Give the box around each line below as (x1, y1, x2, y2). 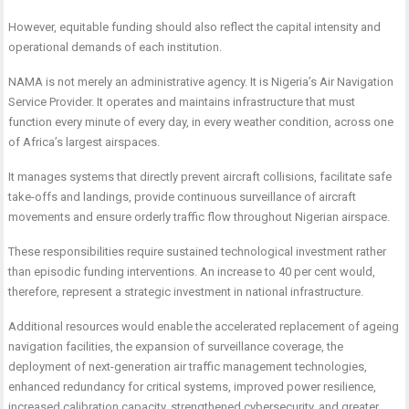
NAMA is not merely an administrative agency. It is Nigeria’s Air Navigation (8, 75, 394, 89)
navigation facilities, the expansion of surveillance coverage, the (8, 340, 344, 353)
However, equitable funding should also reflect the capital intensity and (8, 20, 382, 34)
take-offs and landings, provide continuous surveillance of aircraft (8, 190, 357, 204)
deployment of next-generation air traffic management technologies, (8, 360, 368, 373)
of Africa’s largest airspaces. (8, 135, 161, 149)
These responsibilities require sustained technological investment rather (8, 245, 387, 258)
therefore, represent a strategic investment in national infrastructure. (8, 285, 364, 299)
